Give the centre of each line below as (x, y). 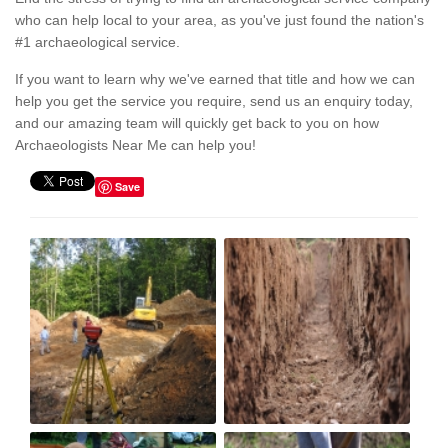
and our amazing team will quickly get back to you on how (197, 123)
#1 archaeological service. (97, 42)
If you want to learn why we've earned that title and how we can (215, 79)
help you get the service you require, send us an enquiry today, (214, 101)
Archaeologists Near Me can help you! (135, 145)
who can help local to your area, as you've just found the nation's (219, 20)
